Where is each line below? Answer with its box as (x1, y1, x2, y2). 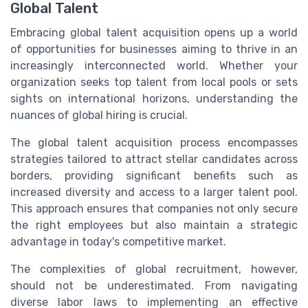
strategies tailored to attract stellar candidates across (10, 153, 298, 166)
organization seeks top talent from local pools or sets (10, 76, 298, 89)
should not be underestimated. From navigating (10, 279, 298, 293)
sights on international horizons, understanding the (10, 92, 298, 106)
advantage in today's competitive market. (10, 235, 226, 249)
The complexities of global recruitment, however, (10, 263, 298, 276)
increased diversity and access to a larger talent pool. (10, 186, 298, 199)
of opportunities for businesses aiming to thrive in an (10, 43, 298, 56)
